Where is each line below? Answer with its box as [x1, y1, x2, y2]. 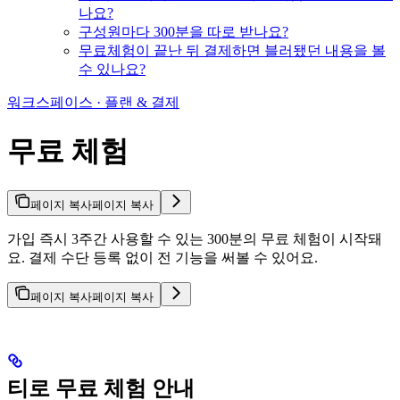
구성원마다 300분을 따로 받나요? [79, 24, 288, 40]
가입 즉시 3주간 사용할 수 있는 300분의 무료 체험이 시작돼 [7, 230, 382, 246]
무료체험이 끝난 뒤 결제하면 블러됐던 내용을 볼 [79, 43, 386, 59]
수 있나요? [79, 62, 146, 78]
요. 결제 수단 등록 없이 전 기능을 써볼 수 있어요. [7, 249, 318, 265]
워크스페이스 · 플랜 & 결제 [7, 95, 179, 111]
